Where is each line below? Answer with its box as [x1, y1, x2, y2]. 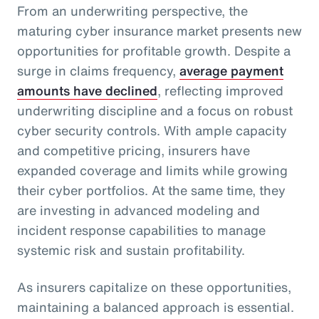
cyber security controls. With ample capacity [17, 120, 287, 140]
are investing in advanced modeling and [17, 200, 260, 219]
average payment [179, 61, 283, 80]
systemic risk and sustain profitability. [17, 240, 245, 259]
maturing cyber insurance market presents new [17, 21, 302, 40]
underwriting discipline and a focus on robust [17, 100, 293, 120]
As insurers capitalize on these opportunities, [17, 277, 291, 296]
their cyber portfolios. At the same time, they [17, 180, 286, 199]
